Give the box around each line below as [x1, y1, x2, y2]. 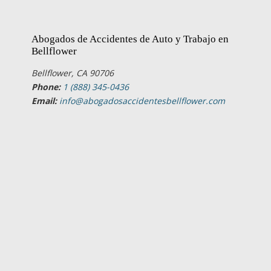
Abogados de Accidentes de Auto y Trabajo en [31, 33, 229, 45]
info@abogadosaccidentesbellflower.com [59, 95, 225, 107]
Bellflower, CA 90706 [31, 67, 114, 79]
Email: [31, 95, 57, 107]
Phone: [31, 81, 60, 93]
